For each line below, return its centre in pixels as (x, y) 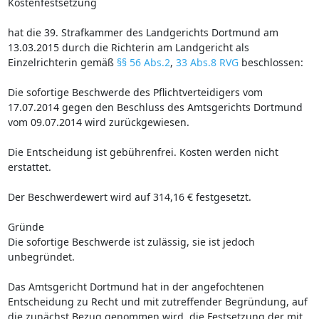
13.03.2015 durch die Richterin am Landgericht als (128, 47)
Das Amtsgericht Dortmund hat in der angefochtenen (136, 286)
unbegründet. (41, 256)
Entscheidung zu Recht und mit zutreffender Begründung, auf (157, 301)
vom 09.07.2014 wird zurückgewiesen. (98, 122)
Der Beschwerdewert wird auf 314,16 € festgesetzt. (129, 197)
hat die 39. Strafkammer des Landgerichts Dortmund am (143, 32)
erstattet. (29, 167)
